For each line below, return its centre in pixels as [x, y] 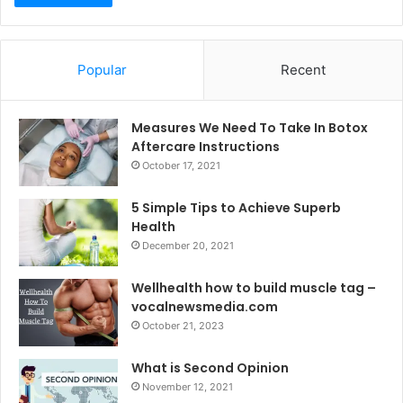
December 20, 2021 [188, 245]
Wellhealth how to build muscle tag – [254, 287]
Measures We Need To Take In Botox [250, 127]
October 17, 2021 [181, 165]
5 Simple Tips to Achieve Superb [236, 207]
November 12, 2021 [188, 386]
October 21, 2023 [183, 325]
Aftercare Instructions [206, 146]
